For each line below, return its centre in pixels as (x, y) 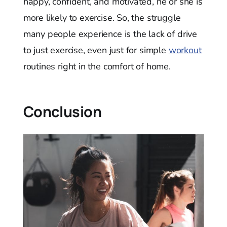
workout (185, 50)
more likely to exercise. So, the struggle (102, 18)
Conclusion (62, 112)
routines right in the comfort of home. (97, 67)
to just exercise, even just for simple (96, 50)
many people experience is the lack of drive (110, 34)
